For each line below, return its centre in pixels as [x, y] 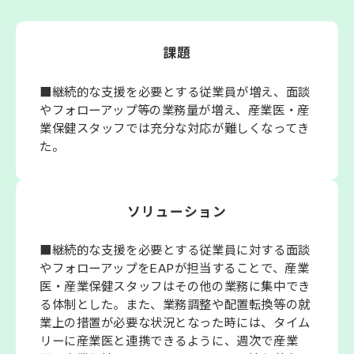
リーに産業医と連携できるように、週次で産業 [169, 342]
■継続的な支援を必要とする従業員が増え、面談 [175, 92]
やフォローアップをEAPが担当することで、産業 [175, 269]
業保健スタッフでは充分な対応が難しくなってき [175, 128]
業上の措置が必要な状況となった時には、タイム [175, 324]
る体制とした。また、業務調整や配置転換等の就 [175, 305]
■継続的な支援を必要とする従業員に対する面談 [175, 251]
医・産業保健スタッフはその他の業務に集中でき [175, 287]
